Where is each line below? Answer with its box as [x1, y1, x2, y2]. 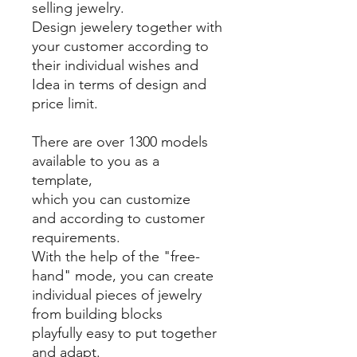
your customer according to [32, 37, 209, 55]
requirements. [32, 229, 120, 246]
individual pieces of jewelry [32, 286, 202, 304]
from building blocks [32, 305, 163, 323]
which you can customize [32, 190, 190, 208]
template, [32, 171, 92, 189]
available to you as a [32, 152, 159, 170]
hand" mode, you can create [32, 267, 214, 284]
